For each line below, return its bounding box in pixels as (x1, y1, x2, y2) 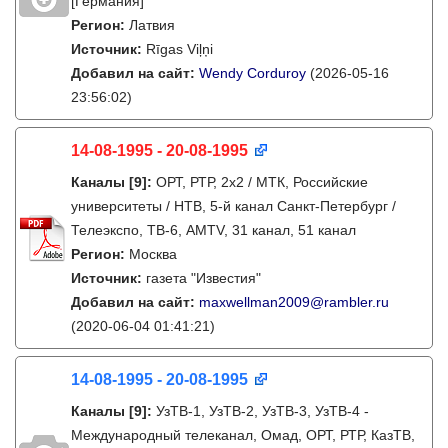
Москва (129, 246, 177, 262)
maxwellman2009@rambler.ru (199, 294, 389, 310)
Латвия (129, 17, 175, 33)
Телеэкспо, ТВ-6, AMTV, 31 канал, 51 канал (71, 222, 356, 238)
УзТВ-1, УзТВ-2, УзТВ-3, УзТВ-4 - (156, 403, 369, 419)
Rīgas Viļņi (146, 41, 213, 57)
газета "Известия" (146, 270, 261, 286)
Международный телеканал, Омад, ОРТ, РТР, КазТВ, (71, 427, 415, 443)
